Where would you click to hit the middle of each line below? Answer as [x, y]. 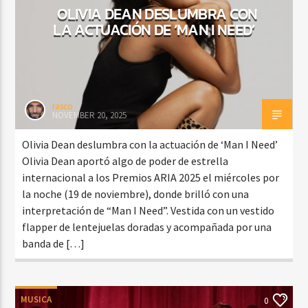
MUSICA [36, 299]
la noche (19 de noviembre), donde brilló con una [136, 194]
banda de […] [54, 243]
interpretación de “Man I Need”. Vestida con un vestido [148, 210]
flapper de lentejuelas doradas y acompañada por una [147, 227]
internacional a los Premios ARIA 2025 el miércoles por [151, 177]
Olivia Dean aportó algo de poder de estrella [125, 161]
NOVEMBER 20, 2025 [90, 115]
